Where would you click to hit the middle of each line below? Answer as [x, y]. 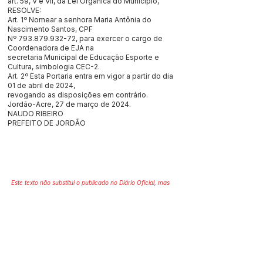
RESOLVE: [24, 10]
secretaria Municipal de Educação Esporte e [83, 57]
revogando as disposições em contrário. [78, 95]
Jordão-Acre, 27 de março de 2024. [69, 104]
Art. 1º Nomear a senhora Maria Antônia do [80, 20]
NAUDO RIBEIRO [36, 114]
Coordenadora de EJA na [52, 48]
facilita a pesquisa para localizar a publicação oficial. [85, 192]
